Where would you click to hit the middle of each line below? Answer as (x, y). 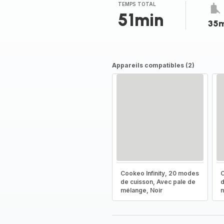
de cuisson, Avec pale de (158, 182)
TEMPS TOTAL (137, 4)
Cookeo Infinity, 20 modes (159, 173)
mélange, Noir (141, 190)
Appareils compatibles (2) (153, 65)
